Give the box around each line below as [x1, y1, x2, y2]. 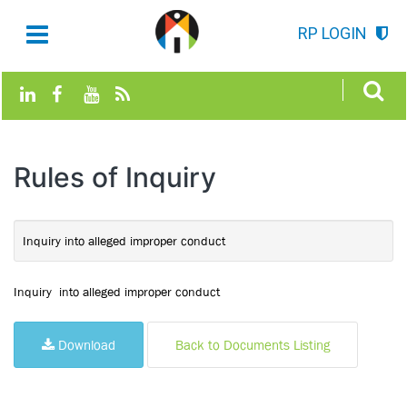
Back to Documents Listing [175, 337, 330, 352]
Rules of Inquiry [14, 161, 216, 194]
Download [55, 337, 115, 352]
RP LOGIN [298, 24, 367, 43]
